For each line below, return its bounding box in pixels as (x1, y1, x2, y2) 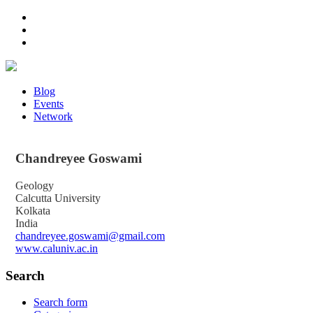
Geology (15, 179, 54, 191)
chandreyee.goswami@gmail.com (15, 229, 165, 242)
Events (34, 98, 64, 110)
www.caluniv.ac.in (15, 242, 98, 254)
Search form (34, 296, 87, 309)
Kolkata (15, 204, 50, 217)
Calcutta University (15, 191, 101, 204)
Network (34, 110, 73, 122)
